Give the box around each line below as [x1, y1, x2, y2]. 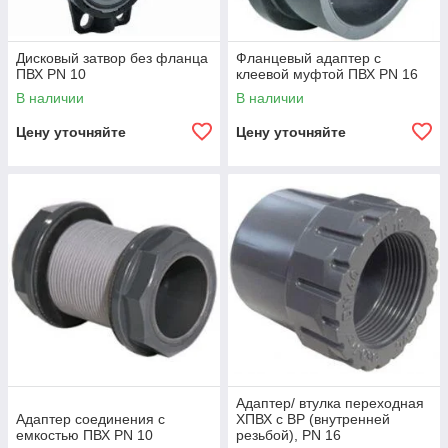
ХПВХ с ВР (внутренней [236, 411, 390, 428]
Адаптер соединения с [16, 411, 165, 428]
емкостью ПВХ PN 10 [16, 427, 153, 444]
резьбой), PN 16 [236, 427, 341, 444]
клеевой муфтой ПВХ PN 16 [236, 66, 418, 83]
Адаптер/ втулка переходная [236, 395, 424, 412]
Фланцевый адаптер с [236, 50, 381, 67]
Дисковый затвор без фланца [16, 50, 208, 67]
